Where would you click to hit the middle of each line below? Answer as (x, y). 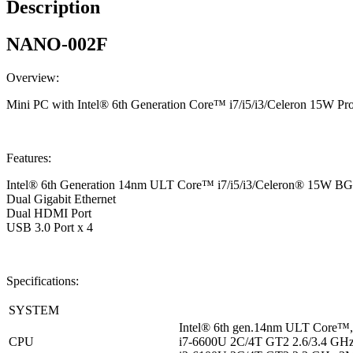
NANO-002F (57, 44)
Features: (29, 158)
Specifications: (43, 281)
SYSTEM (34, 310)
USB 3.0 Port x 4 (50, 227)
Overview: (33, 77)
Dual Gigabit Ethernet (61, 199)
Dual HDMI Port (49, 213)
